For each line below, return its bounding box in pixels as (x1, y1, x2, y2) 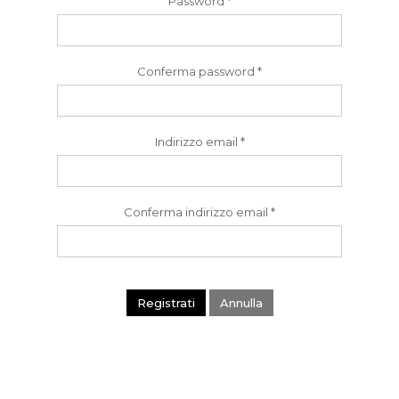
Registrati (136, 296, 195, 311)
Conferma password (137, 64, 255, 78)
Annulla (219, 296, 263, 311)
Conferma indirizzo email (124, 205, 268, 219)
